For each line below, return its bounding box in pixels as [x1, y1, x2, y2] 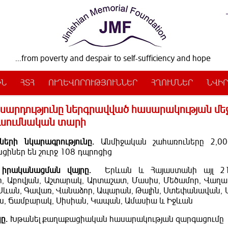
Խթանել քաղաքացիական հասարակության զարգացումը [8, 214, 227, 225]
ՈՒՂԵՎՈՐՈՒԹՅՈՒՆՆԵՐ [48, 78, 137, 88]
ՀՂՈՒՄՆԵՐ [151, 78, 193, 88]
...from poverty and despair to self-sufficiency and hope [15, 53, 211, 64]
